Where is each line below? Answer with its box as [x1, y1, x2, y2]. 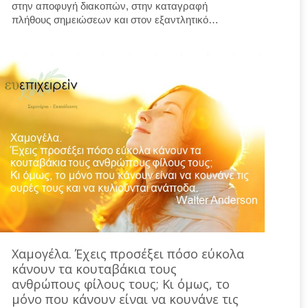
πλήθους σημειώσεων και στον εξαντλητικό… [12, 13, 219, 25]
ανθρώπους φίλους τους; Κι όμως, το [12, 275, 230, 292]
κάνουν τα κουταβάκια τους [12, 260, 177, 277]
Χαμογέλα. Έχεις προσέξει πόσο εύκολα [12, 245, 244, 262]
